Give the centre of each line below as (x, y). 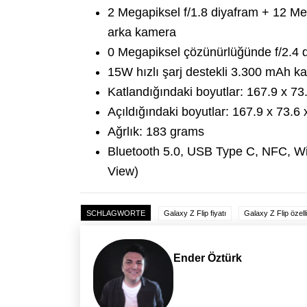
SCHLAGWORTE (116, 213)
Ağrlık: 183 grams (156, 132)
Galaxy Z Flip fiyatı (195, 213)
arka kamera (142, 33)
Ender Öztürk (208, 258)
